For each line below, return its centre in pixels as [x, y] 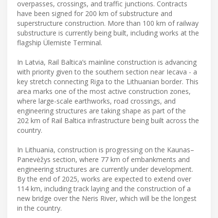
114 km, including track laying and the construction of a [104, 189]
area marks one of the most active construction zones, [104, 91]
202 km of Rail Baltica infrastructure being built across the [108, 121]
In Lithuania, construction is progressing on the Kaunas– [106, 150]
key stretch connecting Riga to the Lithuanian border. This [108, 82]
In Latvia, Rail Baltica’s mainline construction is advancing [107, 62]
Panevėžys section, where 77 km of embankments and [103, 160]
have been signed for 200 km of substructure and [95, 14]
